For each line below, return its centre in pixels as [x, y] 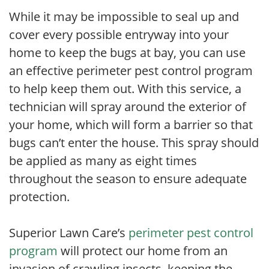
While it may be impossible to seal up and [124, 17]
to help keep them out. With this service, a [125, 89]
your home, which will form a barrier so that [131, 125]
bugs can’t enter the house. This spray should [134, 143]
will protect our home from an [143, 251]
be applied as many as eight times [103, 161]
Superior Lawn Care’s [69, 233]
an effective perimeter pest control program [131, 71]
